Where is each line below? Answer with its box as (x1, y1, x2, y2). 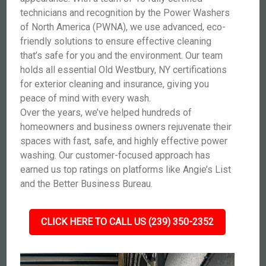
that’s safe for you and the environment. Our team (20, 50, 223, 61)
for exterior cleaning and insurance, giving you (20, 78, 210, 90)
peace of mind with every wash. (20, 93, 151, 104)
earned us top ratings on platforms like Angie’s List (20, 164, 232, 175)
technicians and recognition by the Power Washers (20, 7, 230, 18)
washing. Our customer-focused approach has (20, 150, 211, 161)
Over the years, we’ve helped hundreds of (20, 107, 192, 118)
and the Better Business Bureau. (20, 178, 153, 189)
